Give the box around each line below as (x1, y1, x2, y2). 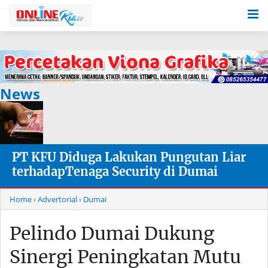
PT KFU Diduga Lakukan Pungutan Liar (12, 150, 246, 165)
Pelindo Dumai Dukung (10, 222, 214, 245)
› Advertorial (33, 194, 77, 205)
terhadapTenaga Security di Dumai (12, 164, 218, 179)
